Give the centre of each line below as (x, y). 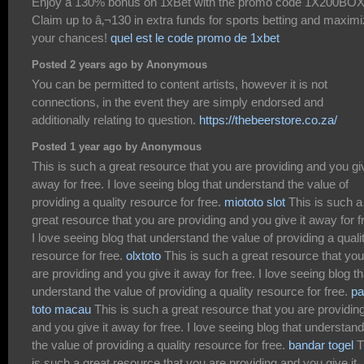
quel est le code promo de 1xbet (195, 37)
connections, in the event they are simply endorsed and (178, 102)
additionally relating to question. (115, 119)
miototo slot (255, 201)
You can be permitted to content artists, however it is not (180, 84)
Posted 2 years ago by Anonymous (119, 65)
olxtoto (143, 255)
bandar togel (321, 344)
